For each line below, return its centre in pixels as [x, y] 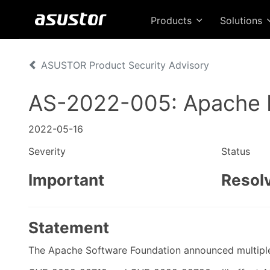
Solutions [243, 20]
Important [66, 180]
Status [236, 151]
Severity [47, 151]
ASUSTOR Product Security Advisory [124, 65]
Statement [69, 228]
